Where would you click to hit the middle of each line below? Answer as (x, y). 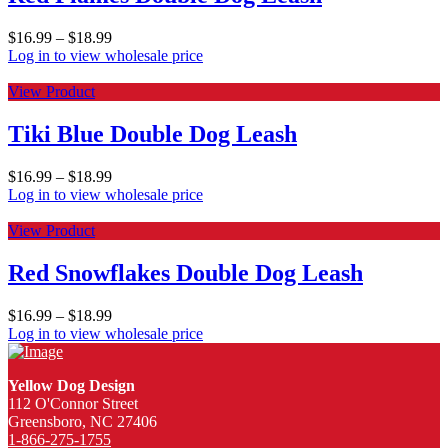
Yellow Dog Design (71, 385)
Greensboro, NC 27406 (82, 421)
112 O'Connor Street (73, 403)
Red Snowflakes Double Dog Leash (185, 272)
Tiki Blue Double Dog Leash (152, 134)
